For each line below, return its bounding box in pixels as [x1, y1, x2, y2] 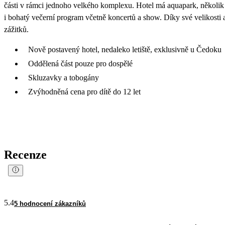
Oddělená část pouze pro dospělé [28, 59, 133, 68]
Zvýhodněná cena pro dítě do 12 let [28, 87, 141, 96]
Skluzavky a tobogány [28, 73, 99, 82]
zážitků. [4, 25, 29, 34]
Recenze [4, 148, 47, 161]
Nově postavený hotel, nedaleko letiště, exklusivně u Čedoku [28, 45, 221, 54]
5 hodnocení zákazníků [14, 199, 86, 207]
